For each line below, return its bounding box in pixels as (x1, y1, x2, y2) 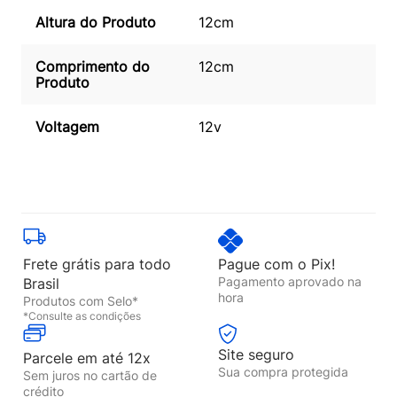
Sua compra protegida (218, 364, 348, 379)
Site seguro (218, 346, 294, 363)
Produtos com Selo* (23, 293, 138, 308)
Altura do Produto (35, 13, 156, 31)
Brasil (23, 275, 59, 292)
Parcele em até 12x (23, 349, 151, 367)
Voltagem (35, 118, 99, 136)
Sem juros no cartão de (23, 368, 157, 383)
